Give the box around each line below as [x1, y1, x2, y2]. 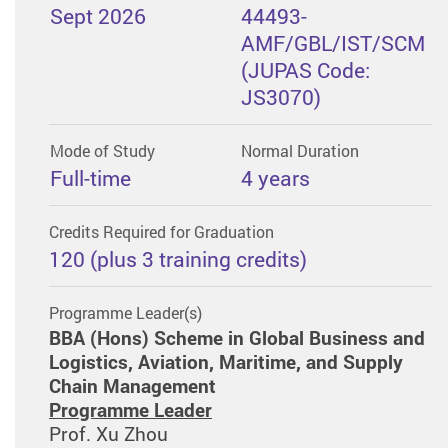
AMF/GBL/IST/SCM [240, 27, 425, 57]
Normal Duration [240, 140, 359, 162]
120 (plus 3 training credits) [48, 243, 307, 273]
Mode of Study [50, 140, 156, 162]
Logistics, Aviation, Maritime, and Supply [48, 348, 403, 375]
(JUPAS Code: [240, 54, 370, 84]
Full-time [50, 162, 132, 192]
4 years [240, 162, 310, 192]
